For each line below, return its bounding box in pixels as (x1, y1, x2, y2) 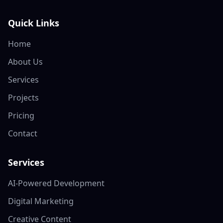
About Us (8, 56, 43, 67)
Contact (8, 128, 37, 139)
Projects (8, 92, 39, 103)
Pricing (8, 110, 34, 121)
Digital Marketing (8, 196, 74, 207)
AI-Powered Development (8, 178, 105, 189)
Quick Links (8, 17, 59, 29)
